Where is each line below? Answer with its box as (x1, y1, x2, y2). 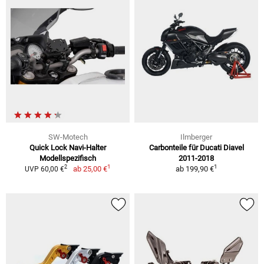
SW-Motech (48, 132, 88, 141)
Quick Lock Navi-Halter (29, 143, 106, 152)
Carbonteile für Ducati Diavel (148, 143, 244, 152)
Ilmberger (180, 132, 212, 141)
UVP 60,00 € (25, 164, 65, 173)
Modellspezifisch (39, 153, 96, 163)
